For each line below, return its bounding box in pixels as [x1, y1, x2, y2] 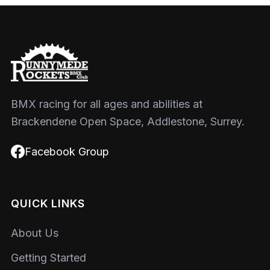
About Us [11, 227, 58, 240]
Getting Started [11, 251, 86, 264]
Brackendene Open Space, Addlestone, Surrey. [11, 115, 245, 128]
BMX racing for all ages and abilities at [11, 97, 202, 110]
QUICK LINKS [11, 196, 85, 210]
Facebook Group [24, 145, 109, 158]
